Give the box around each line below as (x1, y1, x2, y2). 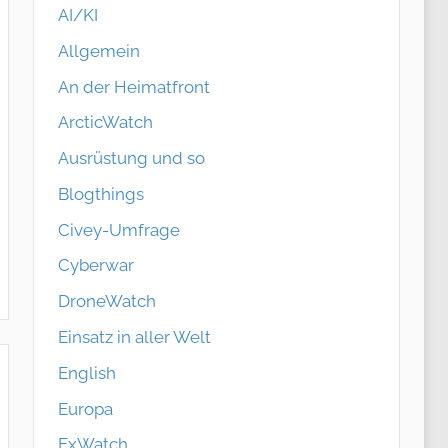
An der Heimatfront (57, 76, 210, 97)
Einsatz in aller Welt (57, 326, 211, 347)
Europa (57, 398, 113, 419)
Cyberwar (57, 255, 134, 276)
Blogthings (57, 183, 144, 204)
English (57, 362, 116, 383)
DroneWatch (57, 291, 156, 312)
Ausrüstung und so (57, 148, 205, 169)
